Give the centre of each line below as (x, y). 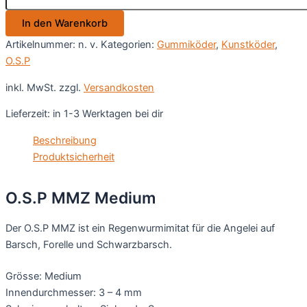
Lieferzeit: (29, 114)
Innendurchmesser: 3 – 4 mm (74, 292)
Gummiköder (186, 45)
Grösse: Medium (44, 276)
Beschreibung (65, 140)
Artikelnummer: (42, 45)
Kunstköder (248, 45)
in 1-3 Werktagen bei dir (108, 114)
